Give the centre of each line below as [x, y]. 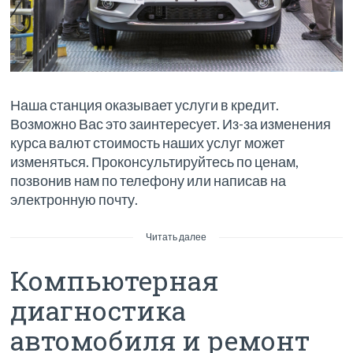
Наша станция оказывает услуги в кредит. [145, 105]
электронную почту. [74, 200]
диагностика [98, 310]
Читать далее [176, 237]
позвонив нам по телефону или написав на [149, 181]
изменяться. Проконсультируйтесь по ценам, [155, 162]
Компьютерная [115, 281]
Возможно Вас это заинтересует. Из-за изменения [171, 124]
